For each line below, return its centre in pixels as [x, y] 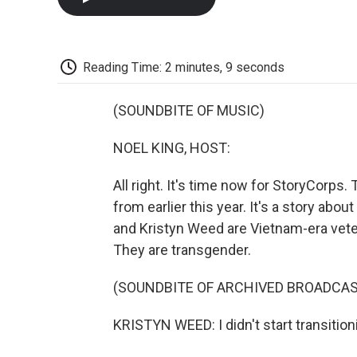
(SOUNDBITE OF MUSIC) [189, 111]
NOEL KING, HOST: [172, 148]
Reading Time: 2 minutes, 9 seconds [184, 67]
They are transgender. [182, 250]
